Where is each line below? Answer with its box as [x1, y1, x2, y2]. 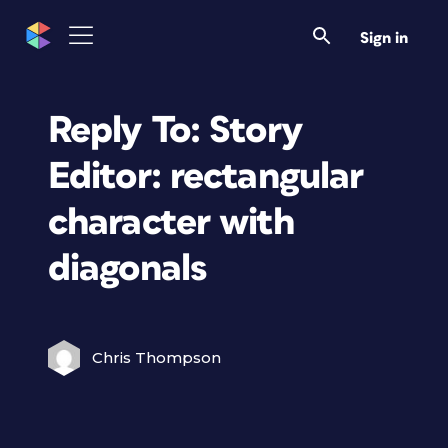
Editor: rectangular [48, 157, 364, 196]
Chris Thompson [92, 348, 221, 367]
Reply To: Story [48, 111, 303, 150]
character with [48, 203, 294, 242]
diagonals [48, 249, 207, 288]
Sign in [360, 30, 408, 46]
